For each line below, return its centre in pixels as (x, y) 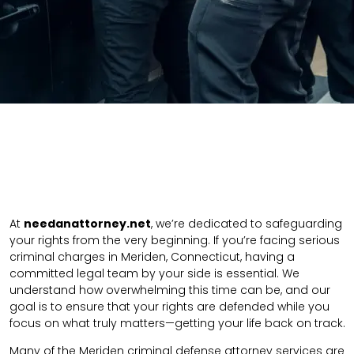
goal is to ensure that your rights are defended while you (169, 307)
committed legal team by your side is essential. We (154, 274)
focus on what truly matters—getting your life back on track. (177, 324)
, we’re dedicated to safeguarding (247, 224)
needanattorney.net (87, 224)
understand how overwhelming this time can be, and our (170, 290)
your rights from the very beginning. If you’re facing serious (175, 241)
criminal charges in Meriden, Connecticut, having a (152, 257)
